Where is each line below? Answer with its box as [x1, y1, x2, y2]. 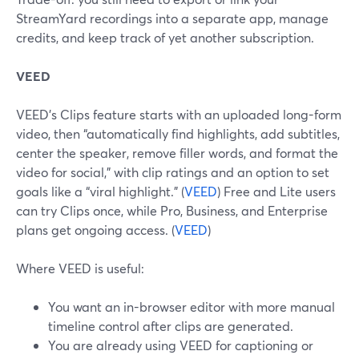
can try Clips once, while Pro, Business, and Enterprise [16, 202, 328, 219]
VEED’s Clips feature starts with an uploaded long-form [16, 106, 341, 123]
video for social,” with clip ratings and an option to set [16, 163, 329, 180]
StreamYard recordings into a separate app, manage [16, 10, 329, 26]
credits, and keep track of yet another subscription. [16, 29, 314, 46]
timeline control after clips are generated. [48, 317, 293, 334]
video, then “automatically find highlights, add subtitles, [16, 125, 340, 142]
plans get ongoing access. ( [16, 221, 175, 238]
